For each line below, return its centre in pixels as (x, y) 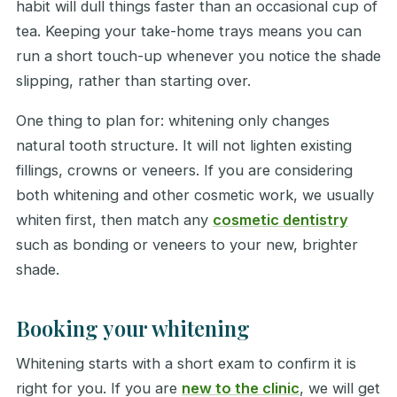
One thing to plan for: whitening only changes (173, 121)
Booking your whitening (133, 327)
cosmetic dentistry (280, 220)
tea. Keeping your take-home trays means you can (189, 31)
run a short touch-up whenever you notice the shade (198, 55)
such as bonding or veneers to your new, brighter (187, 245)
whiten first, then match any (114, 220)
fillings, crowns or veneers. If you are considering (184, 171)
